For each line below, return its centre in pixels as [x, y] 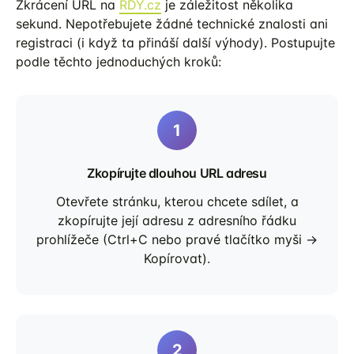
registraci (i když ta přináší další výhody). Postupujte [175, 43]
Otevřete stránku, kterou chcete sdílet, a [177, 201]
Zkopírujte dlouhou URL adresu [177, 173]
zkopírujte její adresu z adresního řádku [177, 220]
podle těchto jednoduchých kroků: [119, 62]
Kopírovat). [177, 258]
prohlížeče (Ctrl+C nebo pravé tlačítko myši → [177, 239]
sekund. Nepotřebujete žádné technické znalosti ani [172, 24]
